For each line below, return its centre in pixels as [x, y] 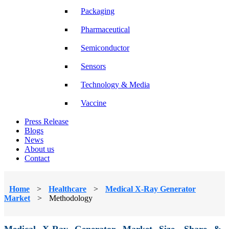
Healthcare [67, 189]
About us [39, 149]
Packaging [98, 11]
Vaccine [94, 103]
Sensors [93, 66]
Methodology [71, 198]
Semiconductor [105, 48]
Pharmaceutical [105, 29]
